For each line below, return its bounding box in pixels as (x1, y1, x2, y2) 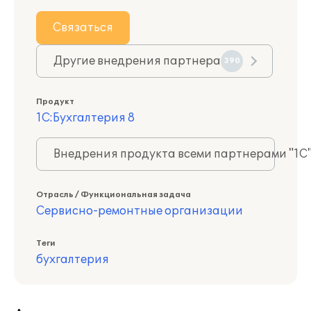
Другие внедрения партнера (53, 54, 221, 68)
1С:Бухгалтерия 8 (36, 111, 135, 125)
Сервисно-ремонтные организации (36, 204, 243, 218)
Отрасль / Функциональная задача (36, 190, 191, 199)
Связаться (53, 21, 113, 35)
